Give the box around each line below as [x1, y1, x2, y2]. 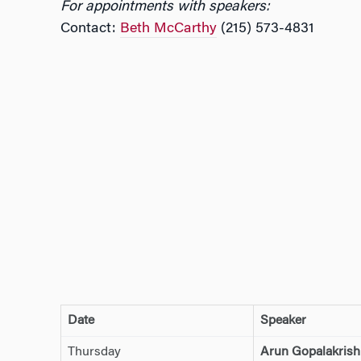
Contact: [60, 22, 120, 36]
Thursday [67, 346, 121, 359]
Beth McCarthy [119, 22, 217, 36]
